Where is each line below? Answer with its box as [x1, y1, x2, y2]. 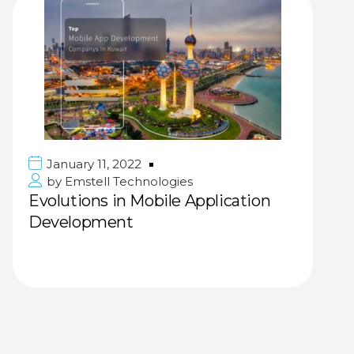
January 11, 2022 [47, 156, 141, 171]
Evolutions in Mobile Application [28, 191, 271, 210]
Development [28, 213, 134, 232]
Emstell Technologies [62, 174, 193, 189]
